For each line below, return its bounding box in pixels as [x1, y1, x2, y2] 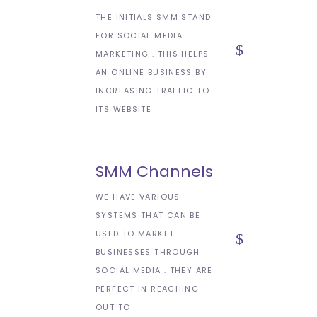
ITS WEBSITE [96, 103, 152, 115]
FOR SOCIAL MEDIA [96, 30, 183, 42]
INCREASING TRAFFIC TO [96, 85, 209, 97]
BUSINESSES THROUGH [96, 246, 200, 258]
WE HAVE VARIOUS [96, 191, 180, 203]
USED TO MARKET [96, 228, 175, 240]
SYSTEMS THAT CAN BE [96, 209, 201, 221]
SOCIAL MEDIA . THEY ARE [96, 265, 213, 277]
